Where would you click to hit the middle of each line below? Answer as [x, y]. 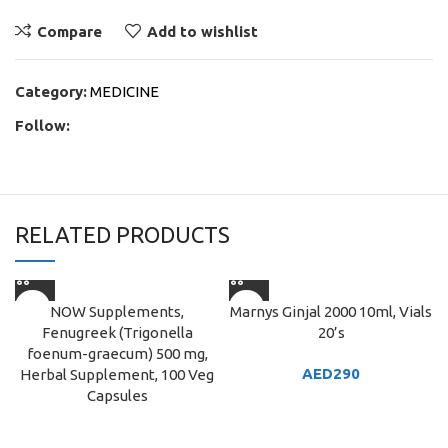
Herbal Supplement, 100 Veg [117, 374]
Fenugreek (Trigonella [117, 332]
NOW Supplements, [117, 311]
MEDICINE [124, 91]
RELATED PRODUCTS [122, 234]
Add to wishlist [202, 31]
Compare [69, 31]
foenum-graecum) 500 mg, [117, 353]
